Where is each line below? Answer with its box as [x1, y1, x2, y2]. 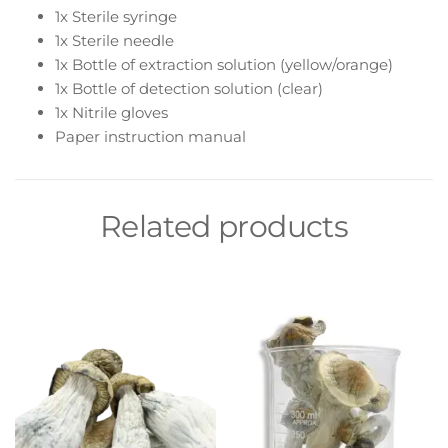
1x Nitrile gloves [55, 103, 168, 123]
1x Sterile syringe [55, 7, 177, 27]
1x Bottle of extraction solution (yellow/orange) [55, 55, 393, 75]
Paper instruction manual [55, 127, 246, 147]
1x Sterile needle [55, 31, 174, 51]
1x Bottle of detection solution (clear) [55, 79, 323, 99]
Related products [99, 208, 349, 246]
